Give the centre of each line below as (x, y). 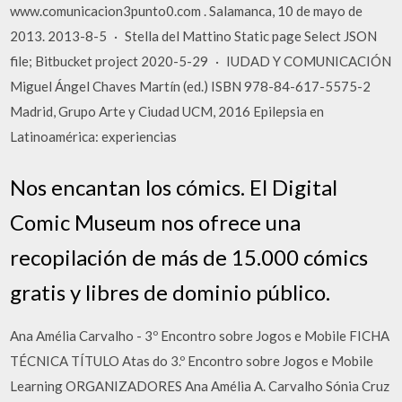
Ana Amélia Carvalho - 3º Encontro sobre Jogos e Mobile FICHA (200, 335)
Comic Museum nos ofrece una (156, 222)
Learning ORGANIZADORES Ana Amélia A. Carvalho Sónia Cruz (200, 385)
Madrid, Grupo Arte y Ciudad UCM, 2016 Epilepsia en (167, 111)
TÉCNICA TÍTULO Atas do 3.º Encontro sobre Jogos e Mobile (192, 360)
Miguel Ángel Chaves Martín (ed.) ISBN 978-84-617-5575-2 (191, 86)
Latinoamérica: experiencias (94, 136)
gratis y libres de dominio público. (170, 292)
